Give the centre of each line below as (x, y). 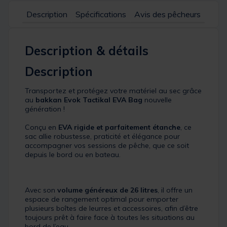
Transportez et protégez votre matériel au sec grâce (113, 91)
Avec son (41, 190)
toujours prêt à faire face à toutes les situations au (110, 218)
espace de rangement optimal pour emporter (102, 199)
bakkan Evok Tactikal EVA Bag (89, 100)
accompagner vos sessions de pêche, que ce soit (107, 146)
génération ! (45, 109)
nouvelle (157, 100)
